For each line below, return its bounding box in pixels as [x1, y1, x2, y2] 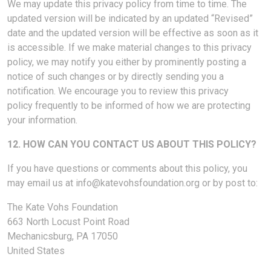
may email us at [7, 177, 76, 189]
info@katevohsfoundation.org [76, 177, 200, 189]
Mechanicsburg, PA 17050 [7, 230, 123, 242]
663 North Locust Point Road [7, 216, 132, 227]
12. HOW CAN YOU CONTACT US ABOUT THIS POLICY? [7, 139, 256, 150]
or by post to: [200, 177, 258, 189]
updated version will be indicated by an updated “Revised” [7, 13, 253, 24]
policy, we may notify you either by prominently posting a [7, 56, 246, 68]
